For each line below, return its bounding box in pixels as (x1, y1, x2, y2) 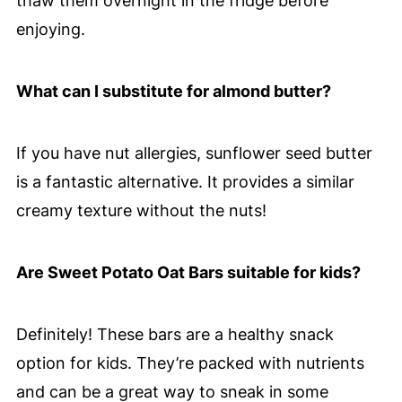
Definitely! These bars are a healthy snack (15, 325, 334, 345)
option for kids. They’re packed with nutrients (15, 354, 364, 373)
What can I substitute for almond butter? (15, 82, 331, 101)
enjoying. (15, 20, 85, 39)
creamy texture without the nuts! (15, 201, 267, 221)
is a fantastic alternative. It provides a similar (15, 172, 354, 192)
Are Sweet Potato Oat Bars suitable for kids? (15, 263, 361, 283)
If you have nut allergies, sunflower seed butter (15, 144, 372, 163)
